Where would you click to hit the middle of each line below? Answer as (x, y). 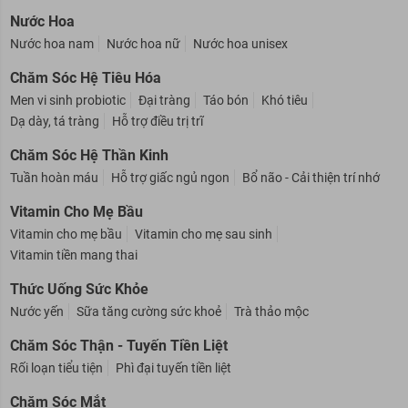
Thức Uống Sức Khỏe (79, 311)
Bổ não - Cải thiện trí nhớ (311, 199)
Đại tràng (164, 122)
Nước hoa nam (51, 65)
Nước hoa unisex (240, 65)
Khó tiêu (284, 122)
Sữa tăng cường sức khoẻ (148, 333)
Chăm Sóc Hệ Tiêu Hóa (85, 99)
